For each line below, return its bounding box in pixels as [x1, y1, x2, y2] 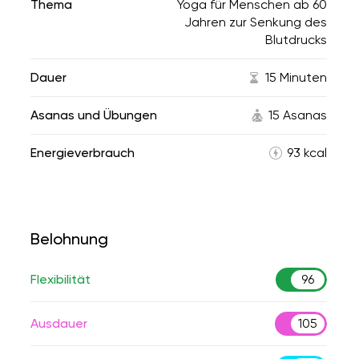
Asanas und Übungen [30, 107, 157, 123]
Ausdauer [30, 316, 87, 331]
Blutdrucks [265, 32, 327, 47]
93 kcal [287, 145, 327, 160]
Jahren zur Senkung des [184, 14, 327, 30]
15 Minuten [265, 70, 327, 85]
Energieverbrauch [30, 145, 135, 160]
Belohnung [30, 229, 108, 248]
